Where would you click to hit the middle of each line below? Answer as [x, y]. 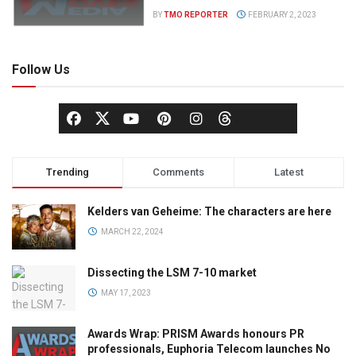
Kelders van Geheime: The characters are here [209, 211]
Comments [178, 172]
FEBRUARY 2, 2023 [281, 15]
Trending [68, 172]
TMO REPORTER [196, 15]
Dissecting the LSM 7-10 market [172, 272]
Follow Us [41, 69]
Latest [288, 172]
